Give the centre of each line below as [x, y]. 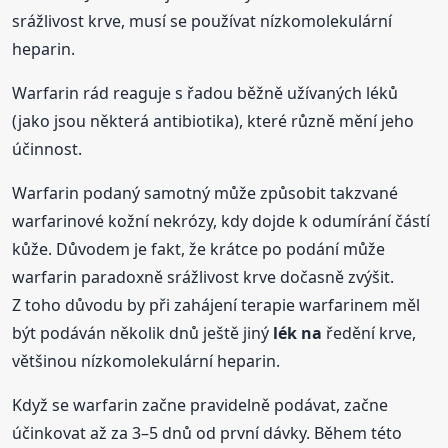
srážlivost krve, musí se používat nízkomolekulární [202, 20]
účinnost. [47, 148]
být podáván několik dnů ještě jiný [143, 332]
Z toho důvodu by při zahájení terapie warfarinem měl [216, 304]
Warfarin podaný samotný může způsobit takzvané [205, 192]
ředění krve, [369, 332]
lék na [298, 332]
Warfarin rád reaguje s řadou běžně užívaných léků [205, 92]
